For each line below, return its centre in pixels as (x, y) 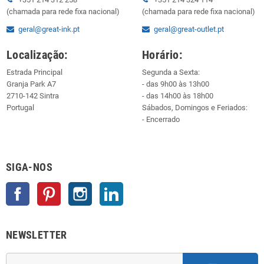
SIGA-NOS (29, 167)
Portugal (20, 107)
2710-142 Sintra (33, 95)
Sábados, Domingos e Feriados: (195, 107)
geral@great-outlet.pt (189, 29)
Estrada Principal (34, 72)
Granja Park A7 (31, 84)
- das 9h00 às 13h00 (176, 84)
